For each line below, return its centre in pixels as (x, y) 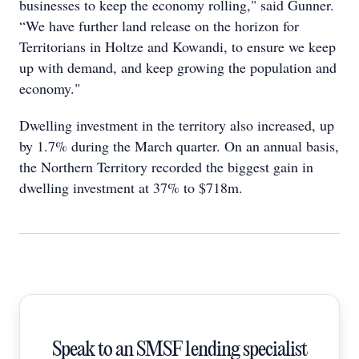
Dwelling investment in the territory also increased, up (177, 125)
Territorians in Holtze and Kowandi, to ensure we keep (177, 46)
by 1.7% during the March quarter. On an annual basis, (179, 146)
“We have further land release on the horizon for (159, 26)
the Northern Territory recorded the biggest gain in (166, 167)
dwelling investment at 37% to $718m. (131, 188)
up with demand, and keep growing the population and (178, 67)
